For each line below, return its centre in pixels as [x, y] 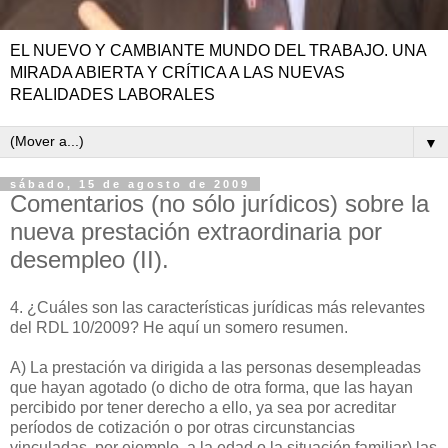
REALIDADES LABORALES [112, 94]
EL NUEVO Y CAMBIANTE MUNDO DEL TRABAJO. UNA [218, 50]
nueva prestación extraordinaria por [196, 231]
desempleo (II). [89, 259]
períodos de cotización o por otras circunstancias [182, 427]
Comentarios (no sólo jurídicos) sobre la [219, 203]
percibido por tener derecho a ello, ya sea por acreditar [203, 407]
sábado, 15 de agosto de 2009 [130, 184]
